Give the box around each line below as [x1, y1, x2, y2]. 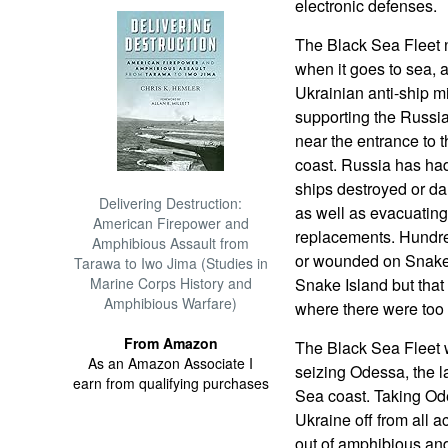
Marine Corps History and [89, 273, 252, 293]
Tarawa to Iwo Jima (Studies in [73, 253, 268, 273]
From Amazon [123, 333, 218, 353]
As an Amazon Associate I [88, 353, 254, 373]
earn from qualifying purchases [72, 373, 269, 393]
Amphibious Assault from [92, 233, 250, 253]
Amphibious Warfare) [104, 293, 238, 313]
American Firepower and [92, 213, 249, 233]
